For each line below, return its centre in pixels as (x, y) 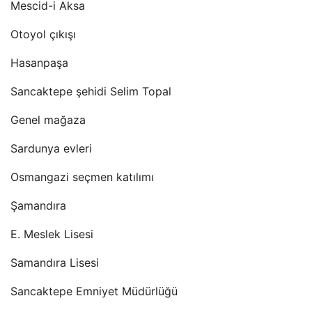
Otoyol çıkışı (43, 34)
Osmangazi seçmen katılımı (82, 177)
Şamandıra (38, 205)
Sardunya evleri (51, 148)
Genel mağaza (48, 120)
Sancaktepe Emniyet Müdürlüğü (94, 291)
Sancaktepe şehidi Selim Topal (91, 91)
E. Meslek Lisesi (52, 234)
